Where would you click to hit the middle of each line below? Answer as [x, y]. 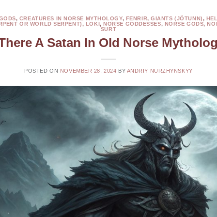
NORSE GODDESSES [132, 24]
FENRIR [137, 19]
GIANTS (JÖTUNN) [177, 19]
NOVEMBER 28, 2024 [88, 70]
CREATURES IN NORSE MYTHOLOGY [71, 19]
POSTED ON [42, 70]
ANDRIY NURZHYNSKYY [160, 70]
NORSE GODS [184, 24]
